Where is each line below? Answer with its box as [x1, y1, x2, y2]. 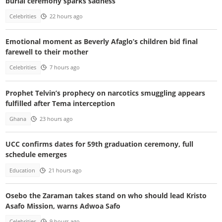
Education [9, 166, 36, 174]
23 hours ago [39, 115, 73, 122]
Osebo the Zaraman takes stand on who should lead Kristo [5, 191, 207, 201]
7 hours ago [49, 64, 80, 71]
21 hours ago [48, 166, 82, 174]
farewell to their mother [5, 47, 88, 57]
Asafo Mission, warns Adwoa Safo [5, 201, 120, 211]
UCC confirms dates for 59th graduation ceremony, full [5, 139, 193, 149]
